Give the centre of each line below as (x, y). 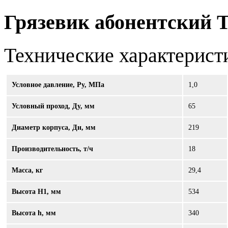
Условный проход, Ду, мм (53, 106)
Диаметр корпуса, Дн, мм (54, 128)
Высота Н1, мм (36, 192)
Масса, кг (27, 170)
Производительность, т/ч (52, 149)
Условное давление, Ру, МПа (58, 85)
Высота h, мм (34, 213)
